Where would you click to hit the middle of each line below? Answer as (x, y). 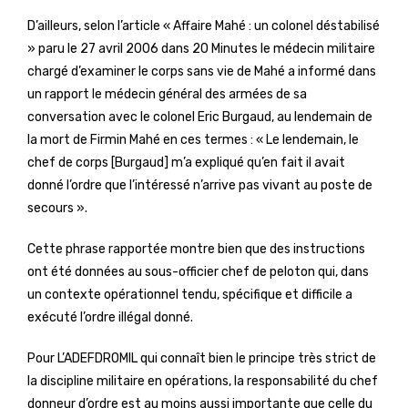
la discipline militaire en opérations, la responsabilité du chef (203, 381)
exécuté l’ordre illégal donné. (110, 317)
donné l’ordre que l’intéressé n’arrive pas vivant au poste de (200, 185)
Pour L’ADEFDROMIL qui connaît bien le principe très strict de (202, 358)
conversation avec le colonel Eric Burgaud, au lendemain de (200, 117)
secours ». (57, 208)
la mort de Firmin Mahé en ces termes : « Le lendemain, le (193, 140)
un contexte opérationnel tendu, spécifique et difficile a (190, 295)
